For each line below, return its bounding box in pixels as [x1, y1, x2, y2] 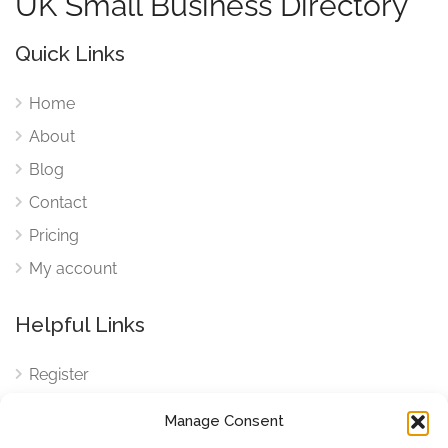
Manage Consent [164, 412, 284, 430]
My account [29, 258, 117, 278]
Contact [29, 192, 87, 212]
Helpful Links [15, 311, 145, 337]
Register [29, 364, 89, 384]
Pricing [29, 225, 79, 245]
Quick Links [15, 40, 125, 66]
